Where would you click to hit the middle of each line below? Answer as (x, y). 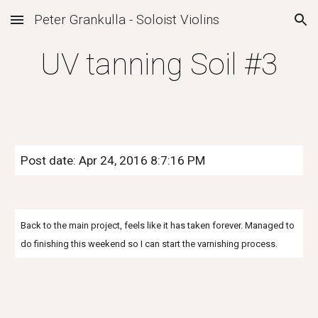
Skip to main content (62, 26)
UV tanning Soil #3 (159, 64)
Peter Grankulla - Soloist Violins (127, 20)
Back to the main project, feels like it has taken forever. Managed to (158, 225)
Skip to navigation (262, 26)
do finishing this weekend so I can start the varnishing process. (149, 244)
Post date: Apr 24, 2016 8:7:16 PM (113, 160)
